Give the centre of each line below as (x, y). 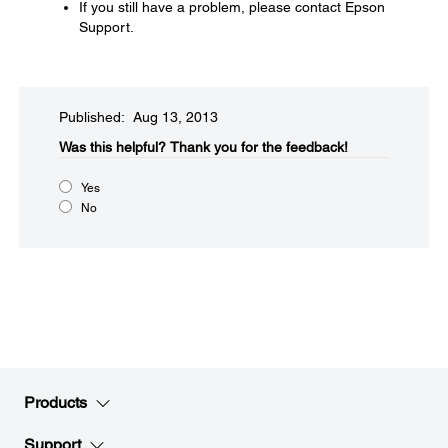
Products (55, 403)
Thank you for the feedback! (259, 147)
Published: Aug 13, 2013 (138, 117)
